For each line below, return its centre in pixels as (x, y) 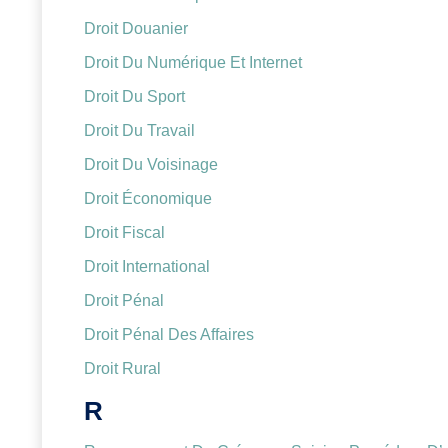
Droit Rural (122, 369)
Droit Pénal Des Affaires (169, 335)
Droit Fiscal (124, 233)
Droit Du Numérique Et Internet (193, 63)
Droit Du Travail (139, 131)
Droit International (147, 267)
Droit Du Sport (134, 97)
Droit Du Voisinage (151, 165)
